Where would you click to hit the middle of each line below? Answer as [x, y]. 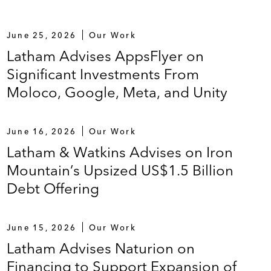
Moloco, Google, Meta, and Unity [117, 92]
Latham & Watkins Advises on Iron [119, 152]
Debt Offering [53, 188]
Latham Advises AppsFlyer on [105, 56]
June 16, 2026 [41, 131]
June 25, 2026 [41, 35]
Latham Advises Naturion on [100, 248]
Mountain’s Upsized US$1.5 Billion [120, 170]
